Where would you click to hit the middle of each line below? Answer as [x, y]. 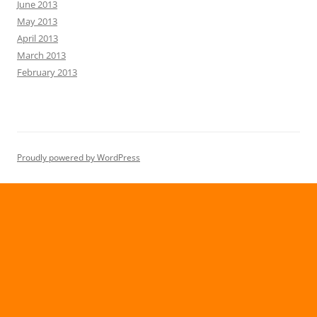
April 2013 [38, 39]
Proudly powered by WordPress [79, 158]
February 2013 [47, 73]
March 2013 [41, 56]
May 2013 [37, 22]
